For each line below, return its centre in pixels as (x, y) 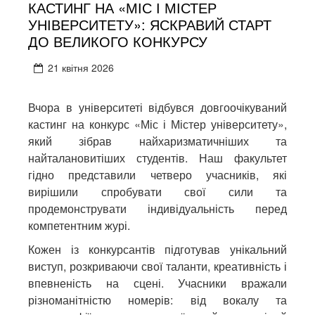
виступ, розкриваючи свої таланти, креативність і (157, 266)
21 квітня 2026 (81, 68)
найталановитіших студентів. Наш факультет (157, 158)
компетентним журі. (79, 226)
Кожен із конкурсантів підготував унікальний (157, 250)
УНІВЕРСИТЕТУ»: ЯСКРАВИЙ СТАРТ (150, 25)
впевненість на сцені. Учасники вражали (157, 283)
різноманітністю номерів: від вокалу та (157, 300)
